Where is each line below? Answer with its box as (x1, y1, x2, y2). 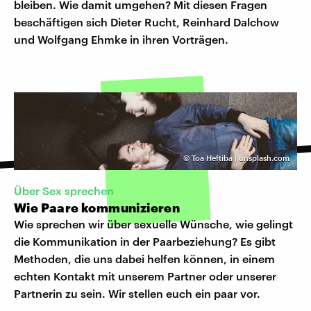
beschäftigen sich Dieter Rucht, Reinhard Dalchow (14, 15, 279, 29)
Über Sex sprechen (14, 184, 114, 198)
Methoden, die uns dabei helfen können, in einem (14, 252, 275, 266)
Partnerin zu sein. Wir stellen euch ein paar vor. (14, 287, 260, 301)
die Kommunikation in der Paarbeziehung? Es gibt (14, 235, 276, 249)
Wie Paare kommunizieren (14, 200, 180, 216)
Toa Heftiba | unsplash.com (192, 153, 289, 163)
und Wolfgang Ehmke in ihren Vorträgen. (14, 33, 228, 47)
